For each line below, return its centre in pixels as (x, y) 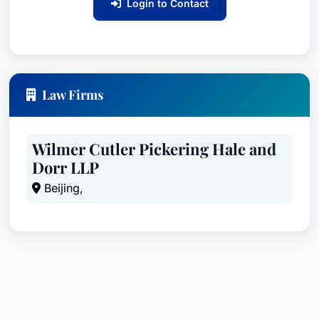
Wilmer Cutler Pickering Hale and (154, 149)
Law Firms (73, 95)
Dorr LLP (66, 167)
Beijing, (62, 188)
